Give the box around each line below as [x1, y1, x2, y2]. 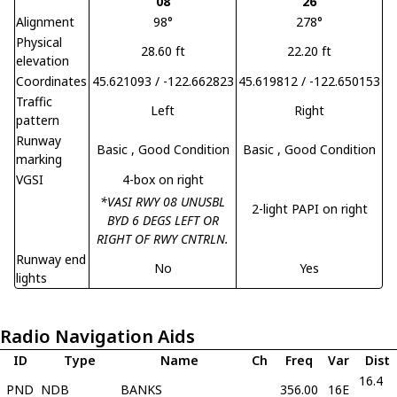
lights [16, 269, 47, 286]
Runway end [16, 251, 86, 268]
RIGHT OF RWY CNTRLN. [97, 230, 229, 247]
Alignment [16, 13, 74, 30]
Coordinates [16, 73, 87, 90]
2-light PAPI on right [251, 200, 368, 217]
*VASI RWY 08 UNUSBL [100, 193, 225, 210]
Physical [16, 34, 62, 51]
